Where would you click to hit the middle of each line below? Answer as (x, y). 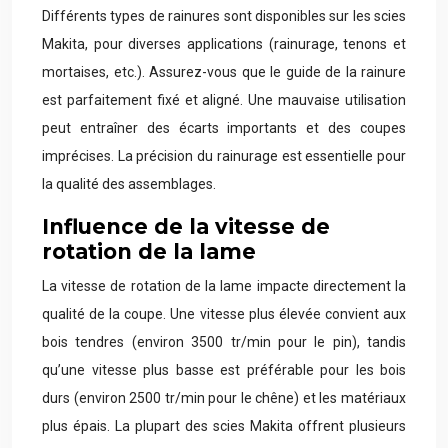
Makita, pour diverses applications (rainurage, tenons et (224, 44)
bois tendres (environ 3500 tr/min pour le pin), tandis (224, 342)
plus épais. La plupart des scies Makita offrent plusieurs (224, 426)
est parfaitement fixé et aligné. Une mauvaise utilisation (224, 100)
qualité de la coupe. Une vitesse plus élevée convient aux (224, 314)
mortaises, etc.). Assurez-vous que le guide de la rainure (224, 72)
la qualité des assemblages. (129, 184)
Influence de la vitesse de (186, 226)
